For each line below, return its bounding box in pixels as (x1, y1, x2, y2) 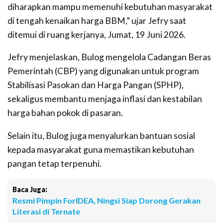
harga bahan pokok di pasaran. (7, 108, 123, 118)
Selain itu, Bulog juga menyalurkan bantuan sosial (7, 130, 195, 141)
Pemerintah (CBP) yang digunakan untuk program (7, 66, 199, 76)
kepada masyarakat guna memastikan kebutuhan (7, 144, 194, 155)
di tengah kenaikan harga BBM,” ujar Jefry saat (7, 15, 186, 26)
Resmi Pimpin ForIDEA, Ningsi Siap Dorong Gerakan (12, 196, 201, 205)
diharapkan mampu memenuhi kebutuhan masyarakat (7, 1, 213, 12)
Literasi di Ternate (12, 207, 80, 216)
